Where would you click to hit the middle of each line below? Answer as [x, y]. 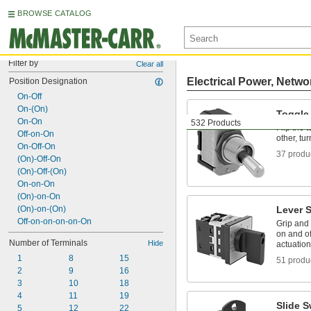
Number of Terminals [48, 243]
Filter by [23, 63]
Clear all [150, 64]
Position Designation [48, 81]
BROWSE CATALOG [55, 13]
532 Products [216, 123]
